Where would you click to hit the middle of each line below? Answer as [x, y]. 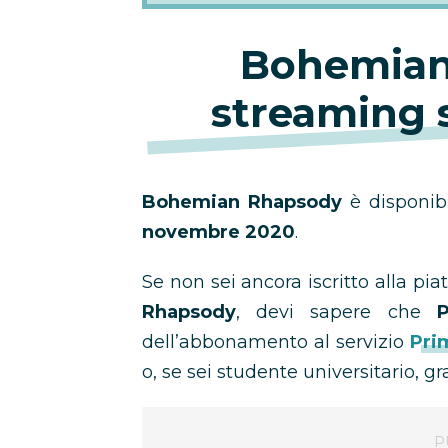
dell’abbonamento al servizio [276, 342]
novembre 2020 [218, 232]
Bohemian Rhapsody [246, 202]
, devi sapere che [336, 312]
